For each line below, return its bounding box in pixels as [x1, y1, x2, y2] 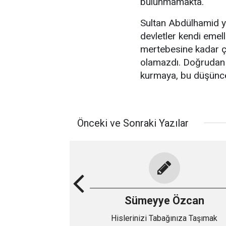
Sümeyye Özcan [124, 194, 204, 207]
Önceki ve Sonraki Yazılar [77, 117, 189, 129]
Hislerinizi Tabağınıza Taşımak [111, 213, 217, 223]
